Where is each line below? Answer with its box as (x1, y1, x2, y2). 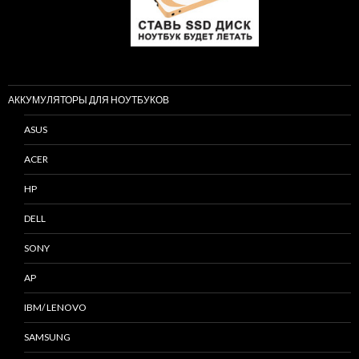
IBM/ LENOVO (24, 301, 87, 314)
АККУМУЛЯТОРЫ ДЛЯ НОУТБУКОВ (8, 94, 169, 107)
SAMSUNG (24, 331, 71, 344)
